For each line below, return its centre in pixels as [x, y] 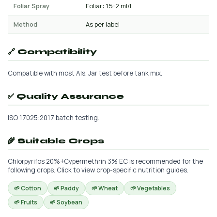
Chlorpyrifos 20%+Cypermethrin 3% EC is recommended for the [105, 161]
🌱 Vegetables [150, 188]
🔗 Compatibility [52, 52]
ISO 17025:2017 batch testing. [54, 118]
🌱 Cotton [28, 188]
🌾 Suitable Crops [56, 141]
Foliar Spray [31, 6]
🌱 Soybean [66, 202]
